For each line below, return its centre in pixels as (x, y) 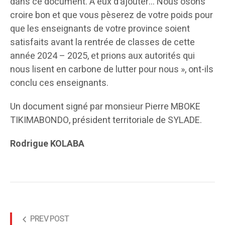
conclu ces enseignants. (59, 83)
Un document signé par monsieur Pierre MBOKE (105, 106)
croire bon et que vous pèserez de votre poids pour (111, 15)
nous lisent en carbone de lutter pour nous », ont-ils (112, 69)
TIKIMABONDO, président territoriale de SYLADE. (106, 120)
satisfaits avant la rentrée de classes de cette (102, 42)
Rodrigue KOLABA (47, 144)
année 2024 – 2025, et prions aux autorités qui (102, 56)
